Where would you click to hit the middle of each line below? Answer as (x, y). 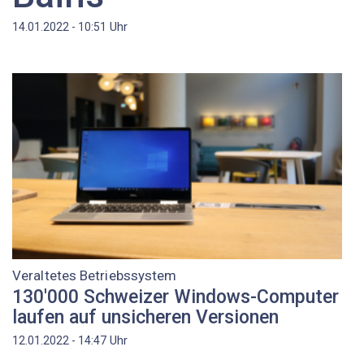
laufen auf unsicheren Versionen (145, 317)
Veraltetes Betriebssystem (95, 276)
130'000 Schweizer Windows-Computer (175, 297)
